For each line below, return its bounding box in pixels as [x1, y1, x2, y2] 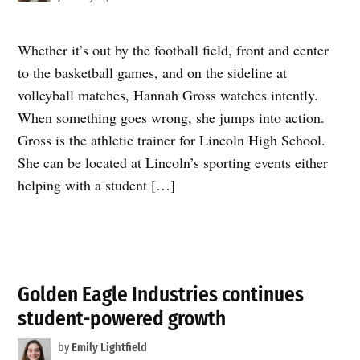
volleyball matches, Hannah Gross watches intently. [18, 85, 319, 104]
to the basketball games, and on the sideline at [18, 63, 288, 82]
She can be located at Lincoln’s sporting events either [18, 153, 329, 172]
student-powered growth [18, 306, 227, 331]
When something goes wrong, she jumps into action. [18, 108, 325, 127]
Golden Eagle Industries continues [18, 282, 305, 307]
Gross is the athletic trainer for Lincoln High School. [18, 130, 326, 149]
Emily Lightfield [71, 341, 147, 354]
